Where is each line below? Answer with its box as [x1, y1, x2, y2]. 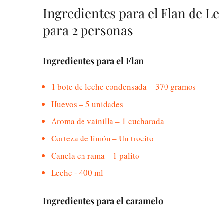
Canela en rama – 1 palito [51, 149, 139, 161]
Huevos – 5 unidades [51, 98, 123, 110]
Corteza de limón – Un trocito [51, 132, 154, 144]
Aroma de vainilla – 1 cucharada [51, 115, 164, 127]
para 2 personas [43, 21, 133, 39]
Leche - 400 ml [51, 166, 103, 178]
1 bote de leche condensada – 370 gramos [51, 81, 196, 92]
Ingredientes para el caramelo [43, 195, 163, 207]
